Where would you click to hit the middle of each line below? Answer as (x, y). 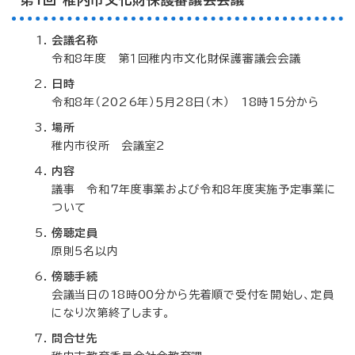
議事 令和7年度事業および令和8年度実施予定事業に (194, 189)
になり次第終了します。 (111, 313)
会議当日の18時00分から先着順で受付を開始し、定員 (193, 295)
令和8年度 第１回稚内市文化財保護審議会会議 (176, 59)
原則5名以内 (85, 251)
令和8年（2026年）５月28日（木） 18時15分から (185, 102)
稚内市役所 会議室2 (109, 146)
